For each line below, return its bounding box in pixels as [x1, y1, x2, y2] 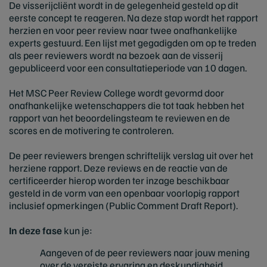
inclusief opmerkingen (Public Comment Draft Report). [9, 199, 238, 212]
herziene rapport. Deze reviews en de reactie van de [9, 162, 228, 175]
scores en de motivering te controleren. [9, 124, 173, 137]
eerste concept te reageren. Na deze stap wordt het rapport [9, 11, 258, 24]
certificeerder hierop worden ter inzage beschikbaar [9, 174, 229, 187]
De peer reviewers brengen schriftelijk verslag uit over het [9, 149, 253, 162]
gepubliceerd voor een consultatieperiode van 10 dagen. [9, 61, 247, 74]
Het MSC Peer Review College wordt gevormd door [9, 86, 224, 100]
